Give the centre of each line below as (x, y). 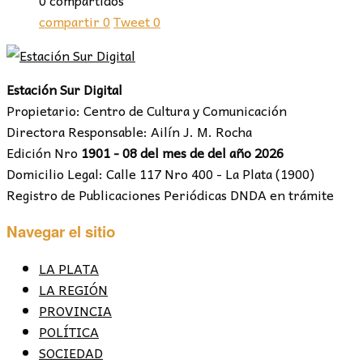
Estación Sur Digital (64, 90)
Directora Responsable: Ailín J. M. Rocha (129, 132)
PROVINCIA (75, 310)
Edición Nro (44, 153)
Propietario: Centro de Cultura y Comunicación (147, 111)
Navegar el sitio (61, 232)
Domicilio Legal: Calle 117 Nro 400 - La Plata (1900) (160, 174)
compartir (69, 21)
